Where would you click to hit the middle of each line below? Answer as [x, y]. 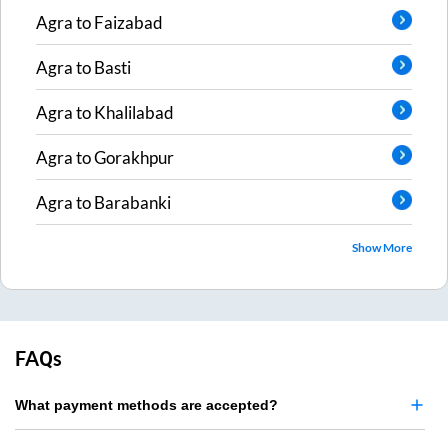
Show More [382, 248]
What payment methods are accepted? [146, 405]
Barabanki [132, 202]
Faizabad [128, 22]
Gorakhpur [134, 157]
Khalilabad [134, 112]
